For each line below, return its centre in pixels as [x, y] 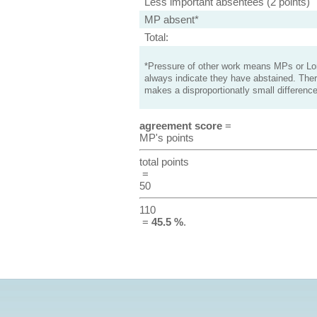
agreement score [180, 126]
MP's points [166, 138]
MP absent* [171, 19]
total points [164, 162]
